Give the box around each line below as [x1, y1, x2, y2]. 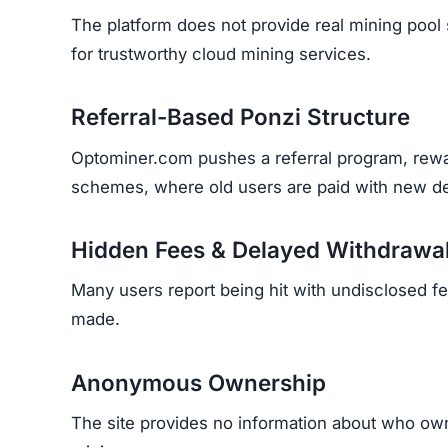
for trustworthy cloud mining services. [71, 43, 371, 64]
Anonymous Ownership [71, 369, 326, 396]
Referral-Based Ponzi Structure [71, 103, 410, 131]
